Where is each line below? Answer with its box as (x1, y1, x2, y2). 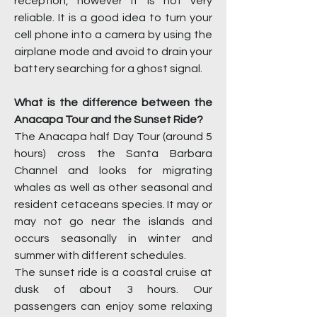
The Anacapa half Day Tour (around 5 (14, 130, 212, 142)
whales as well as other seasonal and (14, 181, 212, 193)
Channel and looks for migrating (14, 164, 212, 176)
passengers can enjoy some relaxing (14, 300, 212, 312)
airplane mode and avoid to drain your (14, 45, 212, 57)
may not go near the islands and (14, 215, 212, 227)
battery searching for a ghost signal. (14, 62, 202, 74)
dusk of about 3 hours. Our (14, 283, 212, 295)
